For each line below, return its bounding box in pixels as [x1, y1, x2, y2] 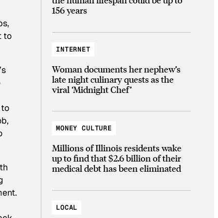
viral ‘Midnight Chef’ [52, 83, 132, 95]
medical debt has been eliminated [52, 163, 181, 174]
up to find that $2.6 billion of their [52, 152, 181, 164]
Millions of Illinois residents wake [52, 142, 182, 154]
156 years [52, 4, 87, 16]
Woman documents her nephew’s [52, 63, 181, 74]
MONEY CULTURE [56, 124, 112, 133]
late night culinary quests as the [52, 73, 174, 85]
